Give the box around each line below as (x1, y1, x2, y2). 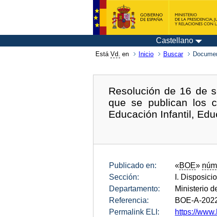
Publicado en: (109, 161, 156, 170)
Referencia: (109, 196, 149, 205)
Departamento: (109, 185, 160, 193)
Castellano (156, 36, 193, 45)
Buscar (163, 50, 183, 58)
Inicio (139, 50, 154, 58)
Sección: (109, 173, 139, 182)
